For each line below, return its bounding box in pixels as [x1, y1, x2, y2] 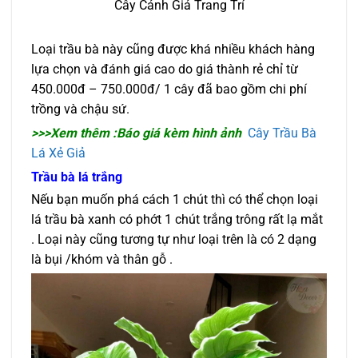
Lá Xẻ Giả [31, 145, 86, 161]
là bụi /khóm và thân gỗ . [31, 251, 173, 267]
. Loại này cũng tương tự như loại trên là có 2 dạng [31, 231, 316, 247]
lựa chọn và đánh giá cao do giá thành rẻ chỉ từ [31, 61, 298, 77]
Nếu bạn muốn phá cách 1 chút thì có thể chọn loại [31, 191, 318, 207]
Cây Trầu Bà [248, 125, 316, 141]
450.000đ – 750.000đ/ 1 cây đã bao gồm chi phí [31, 81, 307, 97]
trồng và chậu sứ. [31, 101, 129, 117]
